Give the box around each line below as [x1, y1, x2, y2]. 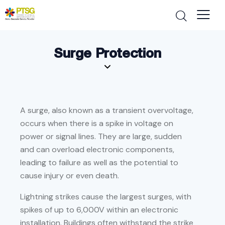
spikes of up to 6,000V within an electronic [20, 204, 178, 215]
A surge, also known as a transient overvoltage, [20, 105, 193, 116]
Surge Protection [54, 44, 161, 62]
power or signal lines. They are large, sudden [20, 131, 182, 142]
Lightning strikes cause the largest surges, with [20, 191, 191, 202]
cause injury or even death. [20, 170, 119, 181]
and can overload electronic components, [20, 144, 174, 155]
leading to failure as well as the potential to [20, 157, 178, 168]
